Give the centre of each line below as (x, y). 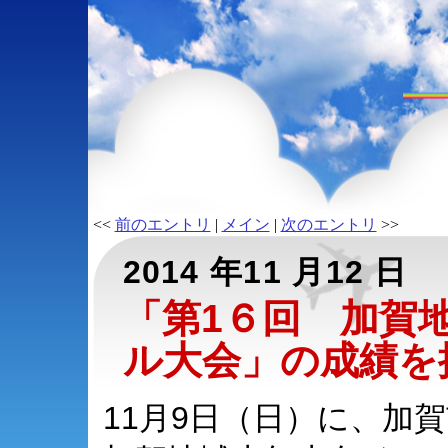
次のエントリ (328, 224)
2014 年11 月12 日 (265, 272)
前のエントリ (162, 224)
